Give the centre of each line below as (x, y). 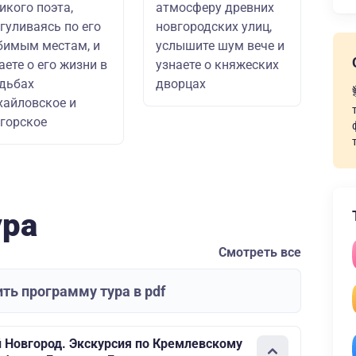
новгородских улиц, (214, 27)
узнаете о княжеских (217, 65)
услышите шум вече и (220, 46)
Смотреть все (260, 252)
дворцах (181, 84)
